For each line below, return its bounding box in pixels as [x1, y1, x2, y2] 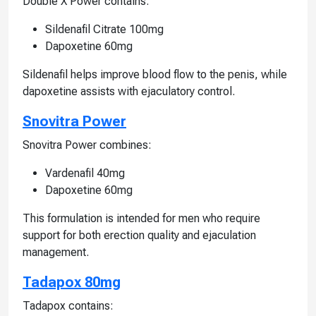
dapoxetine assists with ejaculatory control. [23, 84, 235, 98]
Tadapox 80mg [23, 273, 121, 291]
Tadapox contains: [23, 298, 114, 312]
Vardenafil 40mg [45, 166, 125, 180]
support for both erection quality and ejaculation [23, 228, 256, 242]
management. [23, 245, 89, 259]
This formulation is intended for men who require [23, 211, 260, 225]
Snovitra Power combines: [23, 138, 152, 152]
